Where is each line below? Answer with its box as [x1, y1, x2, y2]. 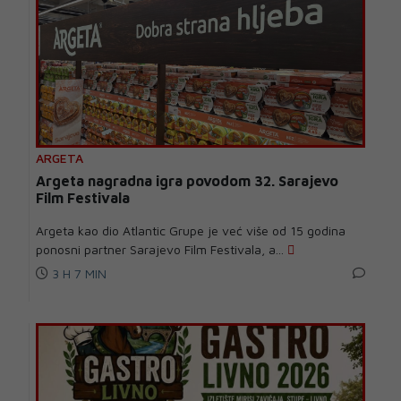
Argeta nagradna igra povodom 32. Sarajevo [36, 172, 338, 189]
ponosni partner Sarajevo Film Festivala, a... [36, 241, 287, 257]
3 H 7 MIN [48, 265, 107, 281]
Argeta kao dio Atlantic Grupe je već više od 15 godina [36, 222, 346, 238]
